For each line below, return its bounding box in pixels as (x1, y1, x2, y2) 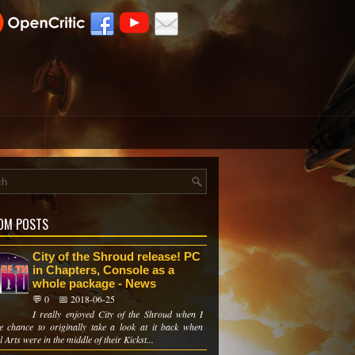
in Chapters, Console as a (32, 263, 174, 277)
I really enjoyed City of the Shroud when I (32, 307, 203, 320)
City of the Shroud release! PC (32, 250, 200, 263)
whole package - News (32, 277, 156, 290)
